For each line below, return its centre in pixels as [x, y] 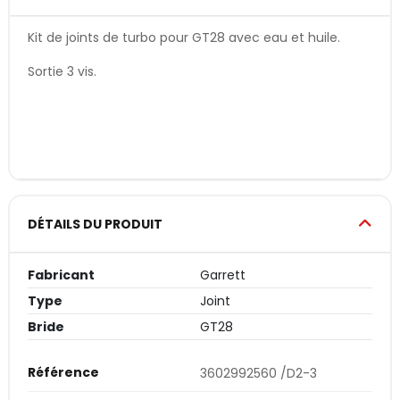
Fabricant [61, 275]
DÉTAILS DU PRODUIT [95, 224]
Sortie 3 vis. [62, 71]
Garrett [223, 275]
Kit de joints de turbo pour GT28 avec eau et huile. [184, 37]
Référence [63, 373]
